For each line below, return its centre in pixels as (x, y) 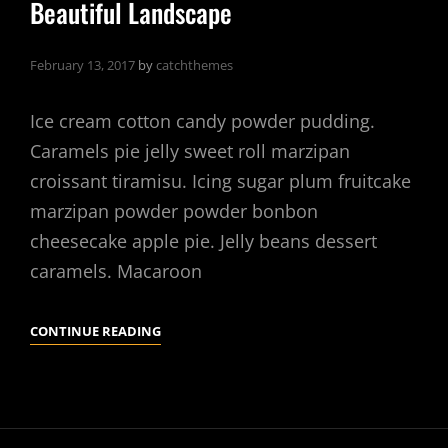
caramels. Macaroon (116, 271)
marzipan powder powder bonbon (174, 211)
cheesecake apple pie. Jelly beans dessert (203, 241)
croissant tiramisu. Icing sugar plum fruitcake (220, 181)
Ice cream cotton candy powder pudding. (202, 121)
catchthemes (194, 65)
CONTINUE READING (95, 330)
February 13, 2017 (82, 65)
